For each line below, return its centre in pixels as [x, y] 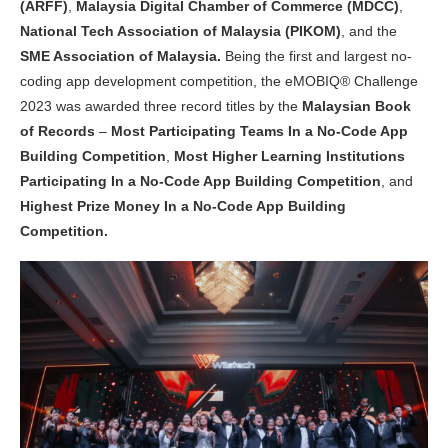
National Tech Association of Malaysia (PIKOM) [180, 31]
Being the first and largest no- [318, 56]
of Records [57, 131]
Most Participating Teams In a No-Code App [259, 131]
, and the [369, 31]
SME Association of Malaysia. [122, 56]
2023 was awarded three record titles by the [161, 106]
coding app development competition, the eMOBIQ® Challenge [219, 81]
